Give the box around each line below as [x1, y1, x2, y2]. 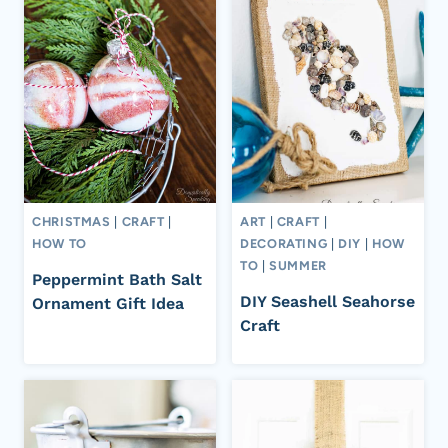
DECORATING [240, 236, 328, 252]
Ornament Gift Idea [32, 293, 184, 313]
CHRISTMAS [32, 214, 111, 230]
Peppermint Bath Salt [32, 269, 202, 289]
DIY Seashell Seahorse [240, 291, 415, 311]
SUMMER [269, 258, 327, 274]
